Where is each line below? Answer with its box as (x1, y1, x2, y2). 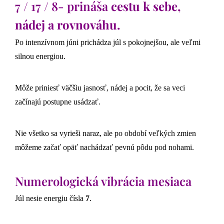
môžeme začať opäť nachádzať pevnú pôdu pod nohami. (15, 142, 194, 151)
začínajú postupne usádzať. (15, 97, 100, 106)
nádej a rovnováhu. (15, 16, 120, 33)
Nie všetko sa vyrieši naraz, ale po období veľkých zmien (15, 128, 196, 137)
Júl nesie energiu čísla (15, 194, 85, 203)
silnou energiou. (15, 51, 65, 60)
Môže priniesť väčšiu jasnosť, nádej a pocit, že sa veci (15, 83, 185, 92)
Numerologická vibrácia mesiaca (15, 172, 191, 189)
